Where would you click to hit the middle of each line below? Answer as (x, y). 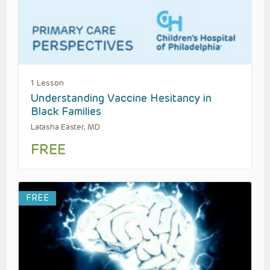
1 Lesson (47, 83)
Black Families (66, 111)
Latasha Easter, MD (65, 127)
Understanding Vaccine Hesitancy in (121, 98)
